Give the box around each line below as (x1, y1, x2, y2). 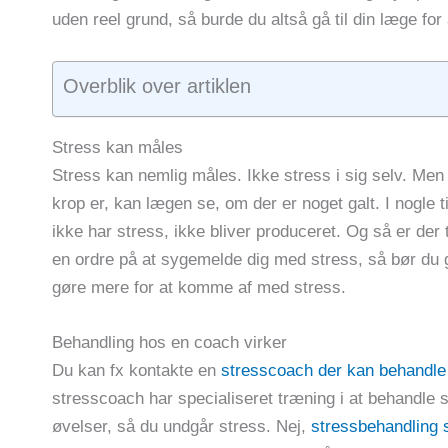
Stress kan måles (52, 137, 183, 157)
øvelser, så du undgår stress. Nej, (52, 416, 311, 436)
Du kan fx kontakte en (52, 360, 221, 380)
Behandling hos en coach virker (52, 332, 287, 352)
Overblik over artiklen (63, 74, 251, 97)
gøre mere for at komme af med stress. (52, 277, 346, 297)
